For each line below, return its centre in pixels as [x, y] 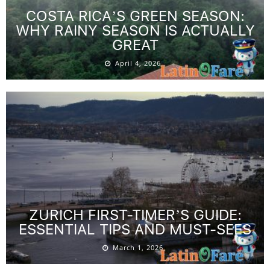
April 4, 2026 [138, 63]
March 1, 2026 [138, 247]
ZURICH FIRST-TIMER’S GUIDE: [135, 215]
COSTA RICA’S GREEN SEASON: [135, 16]
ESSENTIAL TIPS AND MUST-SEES [135, 229]
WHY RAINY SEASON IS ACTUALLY [135, 31]
